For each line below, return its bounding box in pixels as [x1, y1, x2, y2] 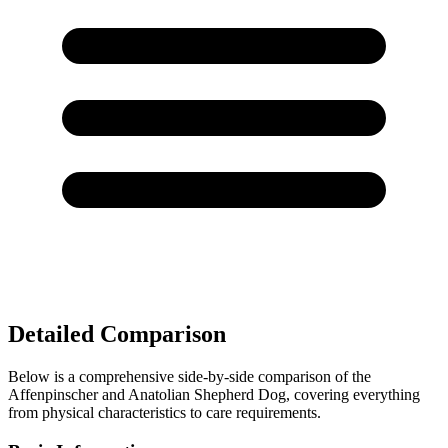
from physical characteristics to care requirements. [8, 404, 321, 422]
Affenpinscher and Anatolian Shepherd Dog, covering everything [8, 386, 420, 404]
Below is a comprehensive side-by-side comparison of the [8, 368, 371, 386]
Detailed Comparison [8, 321, 226, 348]
